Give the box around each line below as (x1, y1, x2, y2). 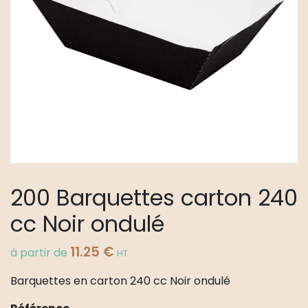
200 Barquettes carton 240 (10, 182, 298, 214)
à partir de (10, 245, 70, 261)
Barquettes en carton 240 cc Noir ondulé (10, 273, 230, 289)
